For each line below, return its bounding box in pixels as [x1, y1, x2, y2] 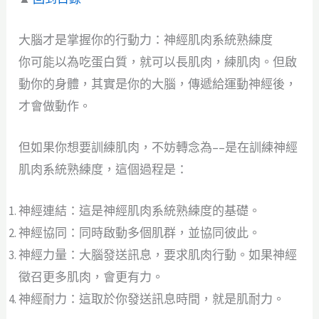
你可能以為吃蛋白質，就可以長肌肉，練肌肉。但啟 [19, 53, 298, 70]
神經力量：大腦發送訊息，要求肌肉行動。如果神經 [19, 247, 298, 263]
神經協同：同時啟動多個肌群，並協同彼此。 [19, 225, 261, 241]
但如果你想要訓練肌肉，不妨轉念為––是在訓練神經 [19, 140, 298, 156]
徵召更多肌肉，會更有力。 [19, 269, 164, 286]
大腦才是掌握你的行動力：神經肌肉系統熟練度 [19, 31, 273, 48]
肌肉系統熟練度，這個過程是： [19, 162, 189, 178]
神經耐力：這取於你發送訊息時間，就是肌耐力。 [19, 291, 286, 308]
